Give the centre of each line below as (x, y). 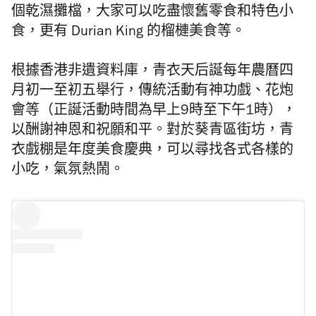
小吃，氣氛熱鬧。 (68, 172)
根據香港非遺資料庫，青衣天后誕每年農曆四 (152, 73)
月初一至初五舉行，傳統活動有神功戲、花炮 (152, 93)
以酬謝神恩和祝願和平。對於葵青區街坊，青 (152, 132)
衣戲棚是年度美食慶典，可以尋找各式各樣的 (152, 152)
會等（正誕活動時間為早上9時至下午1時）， (154, 113)
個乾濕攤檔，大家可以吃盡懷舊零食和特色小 (152, 14)
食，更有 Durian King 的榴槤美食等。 (128, 34)
